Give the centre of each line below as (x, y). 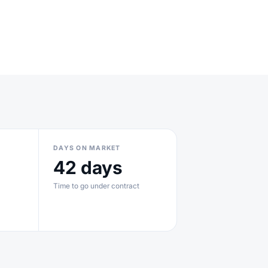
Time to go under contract (96, 186)
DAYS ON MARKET (87, 148)
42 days (88, 167)
